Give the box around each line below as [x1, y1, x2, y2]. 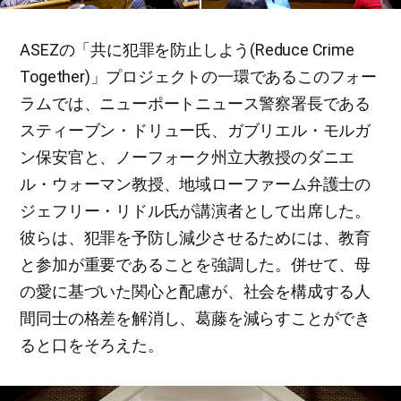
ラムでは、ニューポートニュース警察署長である [20, 93, 371, 113]
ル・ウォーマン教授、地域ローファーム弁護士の [20, 174, 371, 193]
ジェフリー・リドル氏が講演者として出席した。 [20, 200, 371, 220]
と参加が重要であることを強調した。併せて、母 [20, 254, 371, 274]
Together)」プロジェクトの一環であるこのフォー [20, 66, 377, 86]
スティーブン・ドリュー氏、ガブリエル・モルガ [20, 120, 371, 140]
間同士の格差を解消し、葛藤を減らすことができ [20, 308, 371, 328]
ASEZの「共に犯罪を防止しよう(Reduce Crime [20, 39, 354, 59]
